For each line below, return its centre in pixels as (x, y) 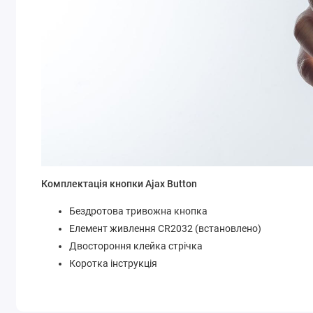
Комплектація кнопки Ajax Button (119, 184)
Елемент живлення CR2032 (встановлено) (166, 229)
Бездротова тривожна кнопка (139, 211)
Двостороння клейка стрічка (136, 246)
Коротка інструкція (114, 264)
